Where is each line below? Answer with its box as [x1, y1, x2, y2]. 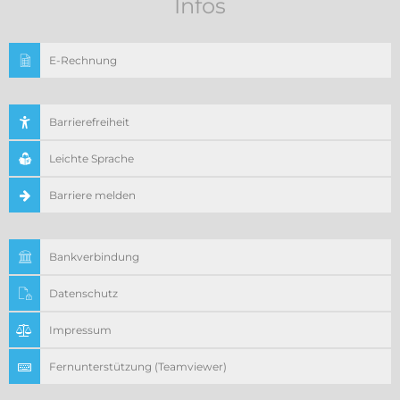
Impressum [49, 323, 112, 337]
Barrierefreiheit [49, 115, 129, 129]
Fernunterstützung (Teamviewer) [49, 360, 227, 373]
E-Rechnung [49, 54, 117, 67]
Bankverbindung [49, 250, 139, 263]
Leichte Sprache [49, 152, 134, 165]
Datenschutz [49, 287, 118, 300]
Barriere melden [49, 188, 136, 202]
